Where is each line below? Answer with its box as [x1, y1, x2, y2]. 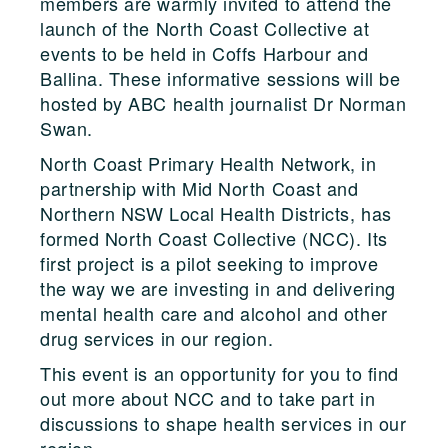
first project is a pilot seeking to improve [40, 249, 379, 276]
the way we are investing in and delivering [40, 274, 396, 301]
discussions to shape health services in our [40, 409, 407, 436]
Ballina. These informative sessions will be [40, 64, 401, 91]
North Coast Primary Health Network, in [40, 149, 377, 176]
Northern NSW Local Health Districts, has [40, 199, 392, 226]
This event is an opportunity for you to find [40, 359, 399, 386]
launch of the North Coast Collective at [40, 14, 370, 41]
